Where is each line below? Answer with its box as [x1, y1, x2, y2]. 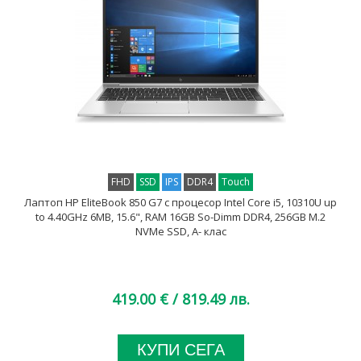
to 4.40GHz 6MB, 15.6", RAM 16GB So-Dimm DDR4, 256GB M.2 [35, 210, 326, 224]
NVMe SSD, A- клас [135, 224, 226, 239]
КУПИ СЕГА [136, 341, 225, 359]
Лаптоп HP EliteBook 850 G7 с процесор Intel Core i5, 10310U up [24, 195, 337, 210]
